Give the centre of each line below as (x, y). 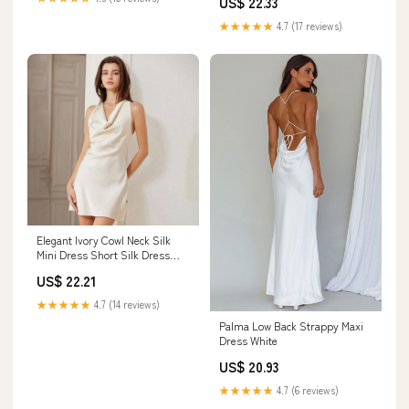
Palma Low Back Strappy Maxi (291, 326)
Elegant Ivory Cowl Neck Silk (104, 240)
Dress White (248, 341)
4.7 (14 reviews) (126, 304)
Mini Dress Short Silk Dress (103, 254)
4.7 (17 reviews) (308, 26)
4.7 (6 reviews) (306, 390)
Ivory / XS (61, 269)
